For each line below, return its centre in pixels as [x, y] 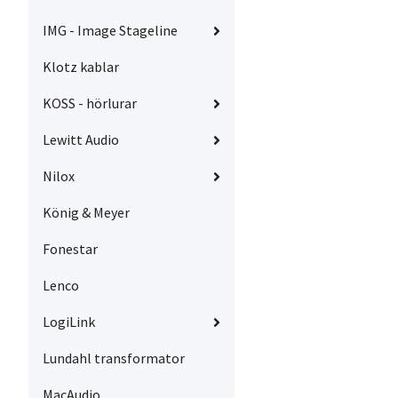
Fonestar [70, 249]
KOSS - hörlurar [90, 103]
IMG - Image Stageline [110, 31]
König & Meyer [86, 213]
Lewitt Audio [81, 140]
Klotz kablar [81, 67]
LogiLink [69, 322]
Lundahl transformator [114, 358]
